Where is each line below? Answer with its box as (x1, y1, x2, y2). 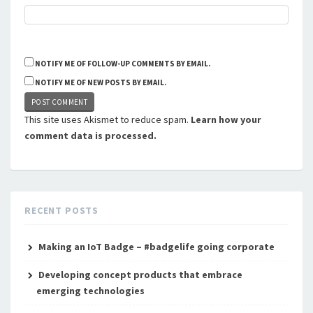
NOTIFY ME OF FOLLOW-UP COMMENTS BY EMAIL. (35, 58, 210, 68)
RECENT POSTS (24, 203, 99, 217)
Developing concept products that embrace (38, 268, 242, 281)
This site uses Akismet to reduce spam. (24, 112, 191, 126)
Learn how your (191, 112, 261, 126)
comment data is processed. (24, 129, 156, 142)
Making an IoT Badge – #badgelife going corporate (38, 240, 275, 253)
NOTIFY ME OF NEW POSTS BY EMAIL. (35, 77, 166, 87)
